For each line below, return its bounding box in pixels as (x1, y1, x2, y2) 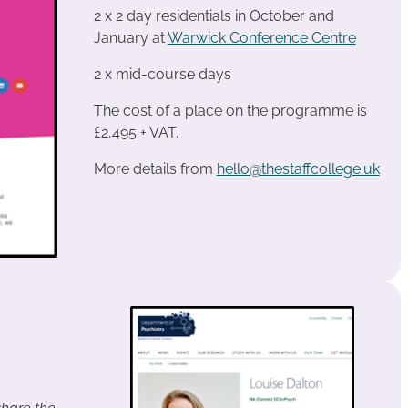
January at (93, 29, 168, 46)
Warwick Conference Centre (167, 29, 356, 46)
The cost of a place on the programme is (93, 102, 367, 119)
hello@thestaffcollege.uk (216, 160, 380, 178)
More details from (93, 160, 217, 178)
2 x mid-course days (93, 66, 231, 83)
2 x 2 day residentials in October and (93, 7, 334, 25)
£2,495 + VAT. (93, 124, 178, 141)
